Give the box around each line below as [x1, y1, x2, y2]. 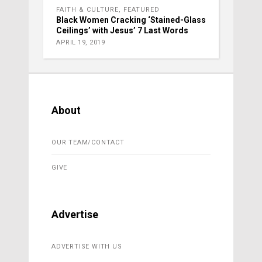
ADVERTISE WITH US [51, 243, 122, 251]
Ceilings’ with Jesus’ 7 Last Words [56, 26, 188, 36]
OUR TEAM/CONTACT [51, 139, 125, 147]
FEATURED [123, 6, 160, 14]
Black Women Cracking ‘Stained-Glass [56, 15, 206, 25]
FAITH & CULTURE [56, 6, 119, 14]
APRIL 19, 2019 [56, 39, 105, 47]
